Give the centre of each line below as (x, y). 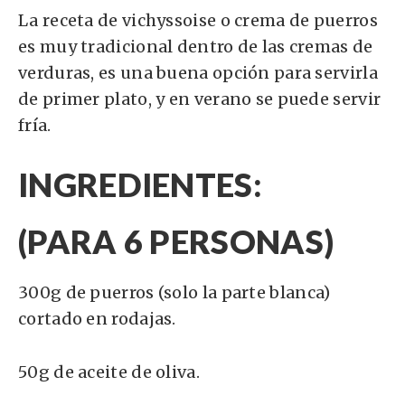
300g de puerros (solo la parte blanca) (174, 293)
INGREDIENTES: (140, 185)
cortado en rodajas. (97, 319)
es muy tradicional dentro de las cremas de (196, 47)
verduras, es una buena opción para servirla (198, 73)
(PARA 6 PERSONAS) (176, 242)
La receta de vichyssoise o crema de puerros (198, 21)
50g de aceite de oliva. (109, 372)
